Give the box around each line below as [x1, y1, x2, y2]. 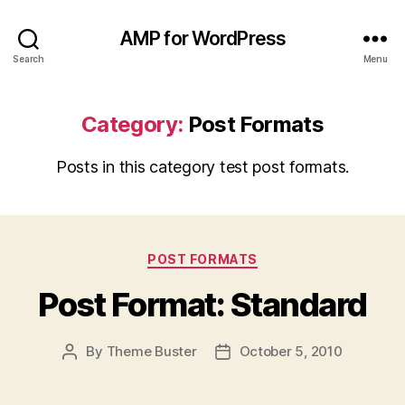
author [69, 363, 111, 381]
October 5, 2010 [239, 342, 343, 360]
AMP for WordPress [118, 26, 287, 50]
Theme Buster [106, 342, 197, 360]
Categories [202, 246, 282, 265]
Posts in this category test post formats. [56, 157, 349, 176]
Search [13, 52, 44, 64]
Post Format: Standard [38, 284, 367, 325]
